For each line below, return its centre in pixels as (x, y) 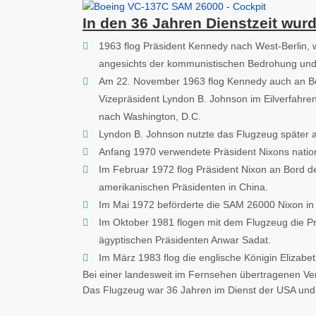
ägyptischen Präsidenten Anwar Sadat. (185, 239)
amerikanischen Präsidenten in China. (183, 187)
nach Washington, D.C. (150, 116)
